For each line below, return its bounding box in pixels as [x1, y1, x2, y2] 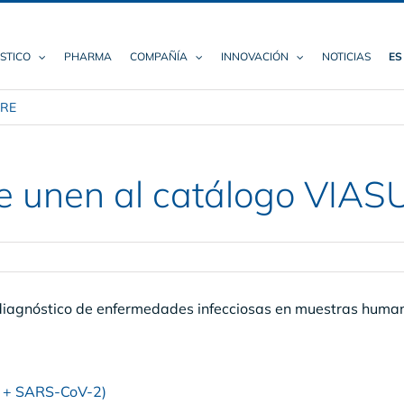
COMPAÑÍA [130, 50, 188, 63]
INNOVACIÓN [221, 50, 289, 63]
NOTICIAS [322, 50, 371, 63]
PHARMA [64, 50, 112, 63]
